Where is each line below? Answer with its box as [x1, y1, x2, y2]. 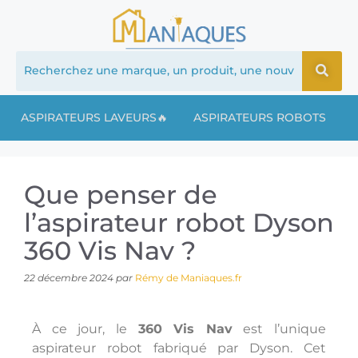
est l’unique [232, 320, 326, 336]
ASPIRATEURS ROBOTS [193, 109, 326, 125]
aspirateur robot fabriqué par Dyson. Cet [32, 340, 326, 356]
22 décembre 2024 [24, 271, 113, 284]
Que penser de [24, 178, 217, 210]
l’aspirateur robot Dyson [24, 206, 334, 238]
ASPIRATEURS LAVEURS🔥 [21, 109, 168, 125]
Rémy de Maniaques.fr [135, 271, 242, 284]
